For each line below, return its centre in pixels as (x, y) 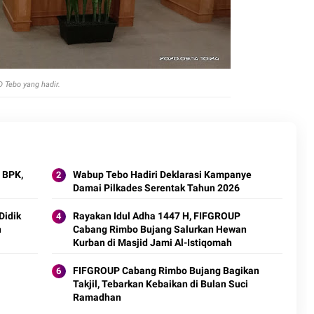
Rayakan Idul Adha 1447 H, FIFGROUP (156, 199)
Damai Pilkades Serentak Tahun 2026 (156, 171)
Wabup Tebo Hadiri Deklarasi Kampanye (162, 158)
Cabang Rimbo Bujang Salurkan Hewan (159, 212)
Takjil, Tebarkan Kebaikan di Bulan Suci (160, 267)
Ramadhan (97, 280)
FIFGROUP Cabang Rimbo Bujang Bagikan (166, 254)
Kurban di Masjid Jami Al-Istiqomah (152, 226)
